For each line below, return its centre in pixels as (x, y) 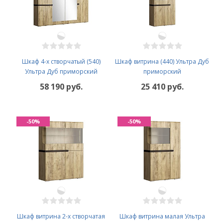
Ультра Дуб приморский (61, 71)
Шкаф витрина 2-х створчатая (61, 216)
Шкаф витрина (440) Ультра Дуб (162, 61)
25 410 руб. (162, 86)
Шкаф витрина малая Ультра (162, 216)
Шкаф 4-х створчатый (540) (61, 61)
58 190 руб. (61, 86)
